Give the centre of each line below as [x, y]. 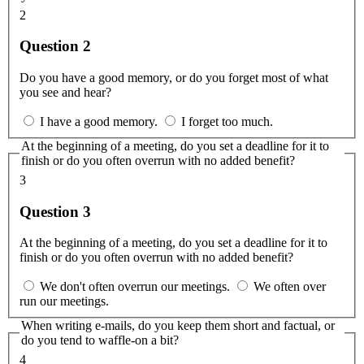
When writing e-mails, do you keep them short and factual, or [178, 326]
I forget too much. [227, 122]
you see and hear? [65, 93]
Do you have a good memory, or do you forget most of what [174, 78]
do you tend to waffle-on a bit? [100, 340]
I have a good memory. [99, 122]
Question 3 [55, 211]
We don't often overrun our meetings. [135, 287]
